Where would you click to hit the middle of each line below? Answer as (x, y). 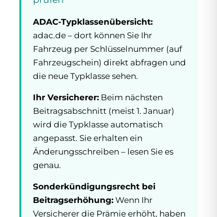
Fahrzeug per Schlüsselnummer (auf (108, 49)
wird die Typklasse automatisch (98, 124)
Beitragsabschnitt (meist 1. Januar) (104, 111)
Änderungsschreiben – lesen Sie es (103, 151)
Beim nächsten (131, 97)
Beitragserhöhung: (73, 200)
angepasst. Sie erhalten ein (88, 138)
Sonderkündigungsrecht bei (94, 186)
